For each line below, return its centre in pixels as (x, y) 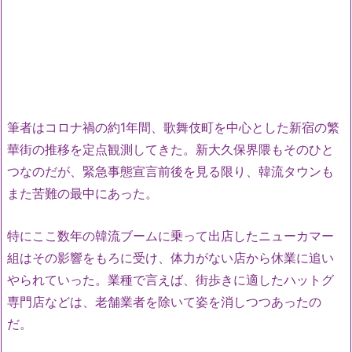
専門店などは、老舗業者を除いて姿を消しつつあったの (164, 301)
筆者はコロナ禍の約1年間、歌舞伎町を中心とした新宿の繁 (173, 127)
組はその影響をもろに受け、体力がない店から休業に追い (170, 257)
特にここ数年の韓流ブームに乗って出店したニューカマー (170, 235)
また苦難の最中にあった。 (82, 193)
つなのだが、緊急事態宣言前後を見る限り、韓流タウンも (170, 171)
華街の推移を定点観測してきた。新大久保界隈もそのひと (170, 149)
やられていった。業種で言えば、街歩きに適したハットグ (170, 279)
